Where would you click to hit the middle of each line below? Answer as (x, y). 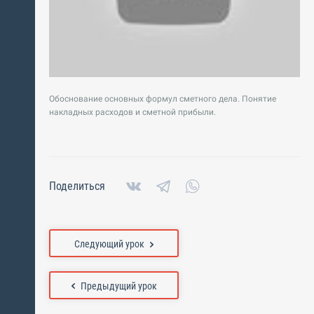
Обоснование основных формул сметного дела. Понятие (163, 98)
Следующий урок (109, 244)
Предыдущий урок (118, 286)
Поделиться (77, 186)
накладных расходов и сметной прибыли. (132, 112)
